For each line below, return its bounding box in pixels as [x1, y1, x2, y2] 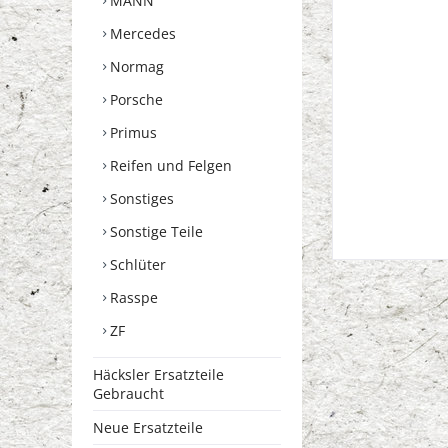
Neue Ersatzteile [93, 417, 203, 437]
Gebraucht [93, 383, 164, 403]
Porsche [106, 89, 163, 109]
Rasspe [106, 287, 158, 307]
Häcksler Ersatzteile [93, 364, 224, 384]
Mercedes [106, 23, 176, 43]
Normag [106, 56, 164, 76]
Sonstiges [106, 188, 174, 208]
